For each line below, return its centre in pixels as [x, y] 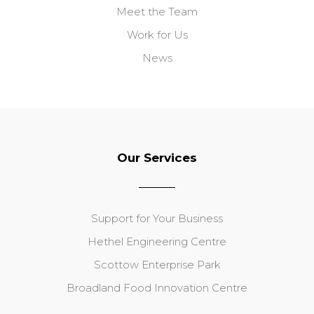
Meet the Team [157, 12]
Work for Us [157, 35]
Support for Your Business [157, 218]
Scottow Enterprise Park [157, 265]
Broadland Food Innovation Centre [157, 288]
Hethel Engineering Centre [157, 241]
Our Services [157, 158]
